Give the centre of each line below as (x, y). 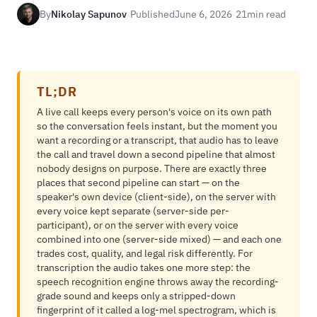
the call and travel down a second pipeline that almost (156, 154)
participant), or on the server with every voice (138, 225)
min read (266, 14)
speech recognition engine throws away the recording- (158, 282)
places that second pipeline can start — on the (138, 183)
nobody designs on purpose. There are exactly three (152, 168)
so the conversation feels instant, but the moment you (157, 126)
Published (152, 14)
